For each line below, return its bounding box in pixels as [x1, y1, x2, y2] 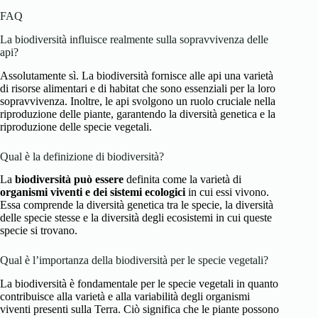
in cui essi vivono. [185, 186, 269, 199]
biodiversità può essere [15, 173, 124, 186]
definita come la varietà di [124, 173, 241, 186]
